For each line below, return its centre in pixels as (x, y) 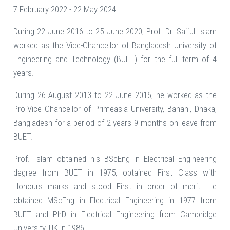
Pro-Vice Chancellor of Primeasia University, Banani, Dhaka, (115, 109)
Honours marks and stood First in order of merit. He (115, 187)
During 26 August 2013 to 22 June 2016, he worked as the (115, 95)
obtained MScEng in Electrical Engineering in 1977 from (115, 200)
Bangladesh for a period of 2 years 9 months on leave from (115, 123)
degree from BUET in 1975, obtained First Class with (115, 173)
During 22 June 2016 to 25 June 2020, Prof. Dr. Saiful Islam (115, 32)
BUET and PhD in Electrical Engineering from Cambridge (115, 214)
